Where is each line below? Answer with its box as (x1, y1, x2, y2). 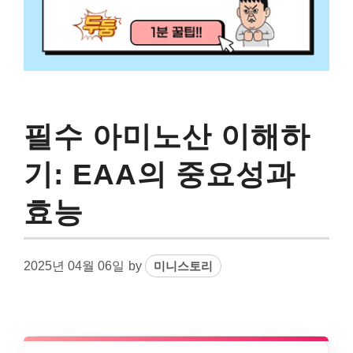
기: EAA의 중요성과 (24, 158, 295, 191)
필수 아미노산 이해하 (24, 120, 310, 153)
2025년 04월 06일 (24, 258, 124, 273)
